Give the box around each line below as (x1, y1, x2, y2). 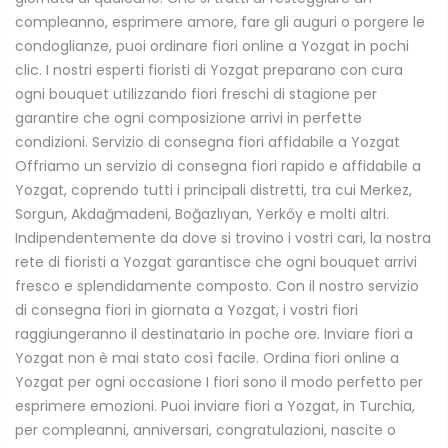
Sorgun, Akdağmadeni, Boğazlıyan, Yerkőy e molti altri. (15, 204, 389, 225)
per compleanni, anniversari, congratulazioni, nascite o (15, 420, 396, 441)
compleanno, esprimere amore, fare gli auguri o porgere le (15, 12, 425, 33)
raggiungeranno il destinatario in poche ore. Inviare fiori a (15, 324, 413, 345)
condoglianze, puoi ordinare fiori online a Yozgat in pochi (15, 36, 409, 57)
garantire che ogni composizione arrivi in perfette (15, 108, 362, 129)
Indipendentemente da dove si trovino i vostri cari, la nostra (15, 228, 431, 249)
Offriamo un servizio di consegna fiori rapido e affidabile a (15, 156, 421, 177)
